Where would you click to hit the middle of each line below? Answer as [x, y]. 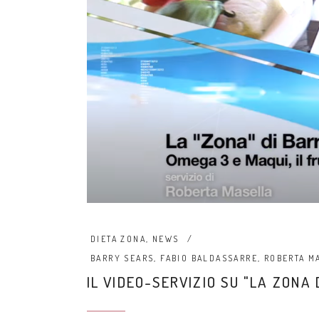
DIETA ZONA [119, 239]
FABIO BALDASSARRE [209, 258]
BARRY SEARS [122, 258]
